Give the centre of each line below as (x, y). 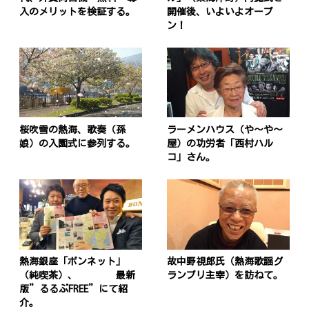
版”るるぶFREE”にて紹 (74, 289)
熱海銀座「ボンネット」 (73, 262)
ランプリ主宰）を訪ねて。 (225, 276)
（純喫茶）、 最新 (78, 276)
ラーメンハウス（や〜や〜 (225, 130)
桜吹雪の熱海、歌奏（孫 (73, 130)
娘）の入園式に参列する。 (78, 144)
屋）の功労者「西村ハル (220, 144)
